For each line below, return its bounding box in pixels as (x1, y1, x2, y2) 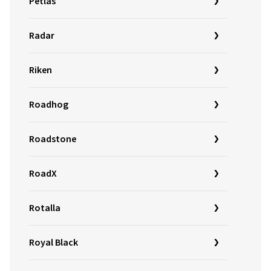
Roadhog (29, 98, 68, 111)
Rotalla (29, 201, 60, 215)
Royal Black (29, 236, 78, 249)
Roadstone (29, 132, 76, 146)
